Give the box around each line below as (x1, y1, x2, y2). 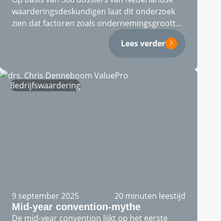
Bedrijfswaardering (10, 80, 80, 91)
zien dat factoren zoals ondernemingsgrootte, (12, 18, 182, 29)
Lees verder (121, 38, 165, 49)
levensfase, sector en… (12, 30, 96, 40)
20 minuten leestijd (114, 190, 185, 201)
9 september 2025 (12, 190, 79, 201)
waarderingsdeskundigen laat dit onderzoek (12, 6, 175, 17)
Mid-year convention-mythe (12, 201, 141, 212)
